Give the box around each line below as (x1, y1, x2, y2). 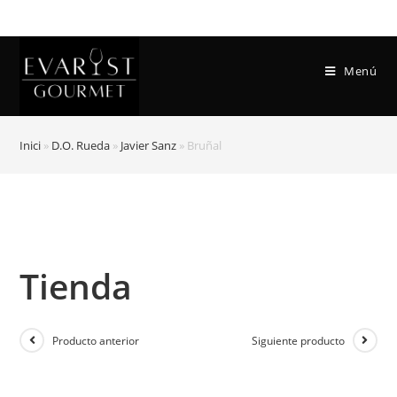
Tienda (19, 262, 133, 309)
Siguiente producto (251, 333, 345, 348)
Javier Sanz (121, 137, 177, 153)
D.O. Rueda (51, 137, 111, 153)
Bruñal (187, 137, 222, 153)
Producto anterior (52, 333, 140, 348)
